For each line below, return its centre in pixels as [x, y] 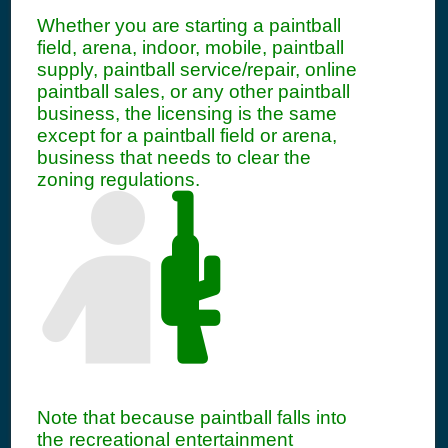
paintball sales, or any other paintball [193, 91]
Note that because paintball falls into [192, 417]
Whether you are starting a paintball [189, 25]
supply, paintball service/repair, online [197, 69]
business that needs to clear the [174, 157]
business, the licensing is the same [187, 113]
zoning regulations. [118, 179]
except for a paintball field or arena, [187, 135]
